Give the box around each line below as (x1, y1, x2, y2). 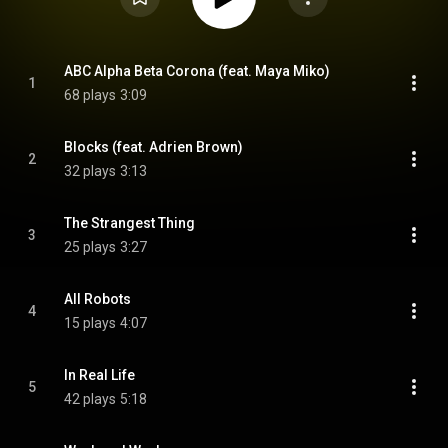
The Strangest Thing (64, 215, 195, 231)
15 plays (64, 315, 116, 331)
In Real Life (64, 367, 135, 383)
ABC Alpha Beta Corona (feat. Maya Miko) (64, 63, 330, 79)
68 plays (64, 87, 116, 103)
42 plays (64, 391, 116, 407)
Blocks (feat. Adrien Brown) (64, 139, 243, 155)
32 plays (64, 163, 116, 179)
